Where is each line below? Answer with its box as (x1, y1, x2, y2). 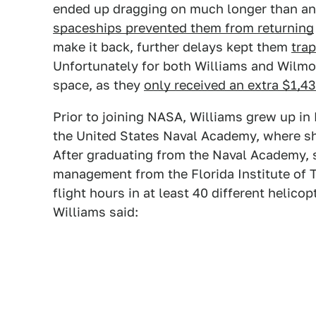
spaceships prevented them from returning (53, 20, 314, 35)
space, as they (53, 77, 144, 92)
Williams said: (53, 204, 138, 219)
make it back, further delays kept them (53, 39, 291, 54)
